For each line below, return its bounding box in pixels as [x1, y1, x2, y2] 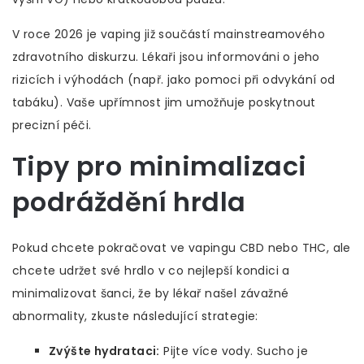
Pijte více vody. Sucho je [159, 343, 309, 360]
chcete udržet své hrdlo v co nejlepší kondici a [12, 262, 290, 279]
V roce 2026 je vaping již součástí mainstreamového [12, 26, 325, 43]
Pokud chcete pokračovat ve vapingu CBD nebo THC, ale [12, 240, 351, 257]
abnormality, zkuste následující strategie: [12, 308, 258, 325]
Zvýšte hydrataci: [49, 343, 160, 360]
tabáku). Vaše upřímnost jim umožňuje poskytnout [12, 94, 316, 111]
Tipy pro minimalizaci [12, 148, 307, 185]
